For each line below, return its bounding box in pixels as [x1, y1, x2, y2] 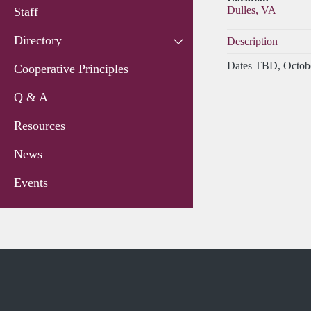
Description [226, 35, 278, 47]
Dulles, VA [226, 4, 276, 16]
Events [14, 176, 48, 190]
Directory [14, 33, 62, 47]
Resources [14, 119, 65, 133]
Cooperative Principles [14, 62, 128, 76]
